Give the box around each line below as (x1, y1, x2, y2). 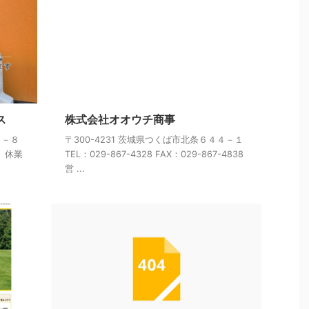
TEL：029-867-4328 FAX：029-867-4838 (65, 149, 243, 160)
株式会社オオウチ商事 (65, 112, 175, 127)
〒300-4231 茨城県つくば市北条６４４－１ (65, 134, 243, 146)
